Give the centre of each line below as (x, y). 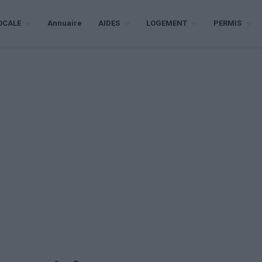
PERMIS (227, 23)
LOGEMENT (166, 23)
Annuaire (64, 23)
